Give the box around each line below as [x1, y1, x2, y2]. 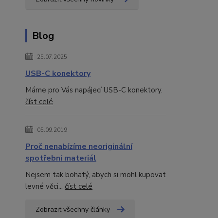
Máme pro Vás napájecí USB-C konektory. [25, 85, 163, 95]
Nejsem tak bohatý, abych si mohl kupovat [25, 170, 166, 180]
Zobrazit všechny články [36, 205, 110, 214]
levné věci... [25, 182, 65, 191]
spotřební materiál [25, 153, 96, 163]
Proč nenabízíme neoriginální [25, 141, 132, 152]
